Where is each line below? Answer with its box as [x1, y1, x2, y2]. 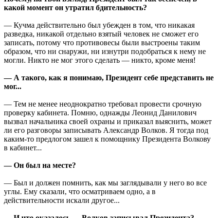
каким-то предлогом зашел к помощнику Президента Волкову [4, 134, 211, 143]
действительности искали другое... [4, 196, 120, 204]
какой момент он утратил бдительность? [4, 3, 147, 12]
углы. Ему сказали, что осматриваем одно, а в [4, 187, 156, 196]
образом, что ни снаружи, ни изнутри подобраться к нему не [4, 47, 206, 55]
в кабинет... [4, 143, 42, 152]
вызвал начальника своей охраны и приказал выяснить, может [4, 117, 212, 126]
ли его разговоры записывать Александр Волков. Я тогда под [4, 126, 208, 134]
